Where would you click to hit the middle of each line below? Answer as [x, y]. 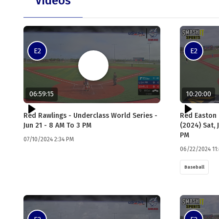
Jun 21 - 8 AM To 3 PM [57, 125]
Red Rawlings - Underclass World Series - [90, 115]
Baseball [194, 167]
